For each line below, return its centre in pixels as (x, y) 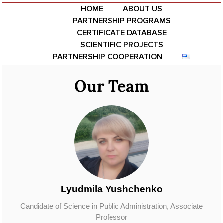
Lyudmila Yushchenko (111, 189)
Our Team (111, 86)
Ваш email (44, 116)
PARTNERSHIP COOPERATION (108, 57)
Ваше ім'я (43, 87)
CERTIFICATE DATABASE (121, 33)
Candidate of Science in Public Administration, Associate (111, 206)
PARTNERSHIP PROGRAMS (121, 21)
